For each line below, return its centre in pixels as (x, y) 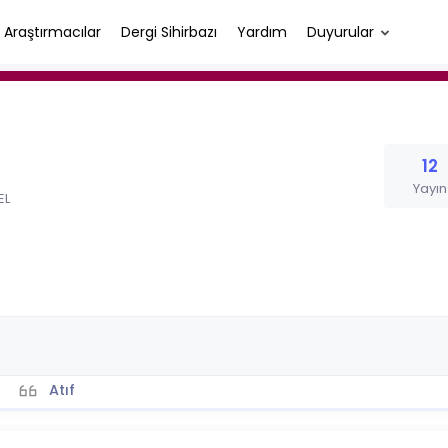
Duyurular (340, 31)
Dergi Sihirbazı (169, 31)
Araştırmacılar (52, 31)
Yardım (262, 31)
